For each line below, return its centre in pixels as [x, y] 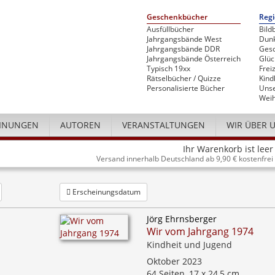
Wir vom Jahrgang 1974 [200, 231]
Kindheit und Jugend [189, 245]
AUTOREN [80, 125]
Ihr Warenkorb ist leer [228, 149]
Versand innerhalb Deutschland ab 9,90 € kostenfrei [185, 158]
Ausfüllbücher [170, 29]
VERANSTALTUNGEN [164, 125]
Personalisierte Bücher [186, 88]
